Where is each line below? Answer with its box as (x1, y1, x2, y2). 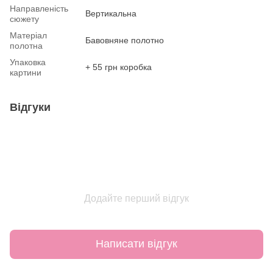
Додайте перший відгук (84, 193, 189, 204)
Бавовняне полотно (85, 35, 164, 45)
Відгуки (10, 101, 51, 113)
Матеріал (10, 30, 47, 40)
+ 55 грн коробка (85, 62, 152, 72)
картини (10, 67, 41, 77)
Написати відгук (96, 238, 177, 250)
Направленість (10, 3, 68, 13)
